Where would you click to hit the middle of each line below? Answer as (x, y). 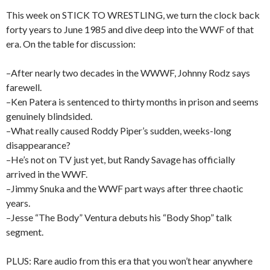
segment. (25, 231)
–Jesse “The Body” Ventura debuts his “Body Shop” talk (119, 217)
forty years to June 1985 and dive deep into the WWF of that (130, 29)
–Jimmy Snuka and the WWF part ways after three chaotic (125, 188)
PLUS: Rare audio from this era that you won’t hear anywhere (129, 260)
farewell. (24, 87)
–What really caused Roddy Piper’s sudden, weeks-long (119, 130)
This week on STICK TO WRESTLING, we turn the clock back (133, 14)
